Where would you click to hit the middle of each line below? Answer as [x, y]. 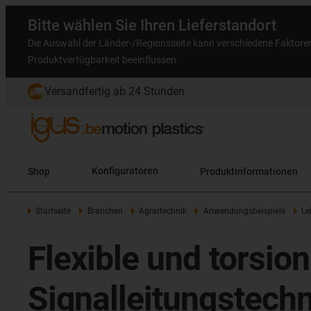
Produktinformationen [249, 171]
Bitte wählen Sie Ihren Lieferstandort [152, 25]
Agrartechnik [163, 211]
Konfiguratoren [125, 171]
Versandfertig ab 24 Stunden [115, 91]
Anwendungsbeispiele [244, 211]
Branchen [105, 211]
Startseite [53, 211]
